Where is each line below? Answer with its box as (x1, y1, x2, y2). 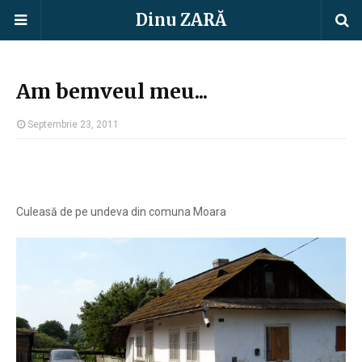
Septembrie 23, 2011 (27, 119, 119, 130)
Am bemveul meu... (16, 78, 208, 104)
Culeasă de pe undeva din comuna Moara (16, 205, 226, 218)
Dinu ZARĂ (136, 10, 226, 30)
